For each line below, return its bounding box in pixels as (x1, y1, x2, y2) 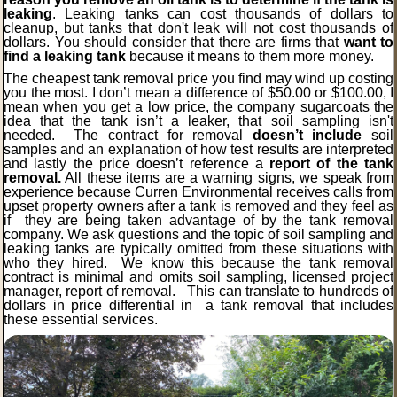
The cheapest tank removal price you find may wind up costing (4, 71, 393, 87)
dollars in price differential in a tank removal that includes (4, 298, 393, 314)
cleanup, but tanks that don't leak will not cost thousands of (4, 20, 393, 36)
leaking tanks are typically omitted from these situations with (4, 241, 393, 257)
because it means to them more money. (126, 49, 374, 65)
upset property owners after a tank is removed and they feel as (4, 198, 393, 214)
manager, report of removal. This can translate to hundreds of (4, 284, 393, 300)
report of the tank (269, 156, 394, 172)
